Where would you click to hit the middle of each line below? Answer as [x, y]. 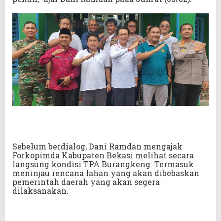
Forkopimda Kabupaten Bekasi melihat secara [103, 155]
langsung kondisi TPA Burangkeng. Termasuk [103, 164]
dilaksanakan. [40, 191]
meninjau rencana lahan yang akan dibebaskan [106, 173]
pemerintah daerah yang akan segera [86, 182]
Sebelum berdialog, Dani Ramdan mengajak [97, 147]
